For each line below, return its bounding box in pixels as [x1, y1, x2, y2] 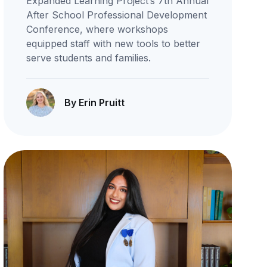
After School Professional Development [26, 9, 207, 21]
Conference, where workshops [26, 23, 168, 36]
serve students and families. [26, 52, 151, 64]
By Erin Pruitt [64, 97, 125, 109]
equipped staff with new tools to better [26, 38, 200, 50]
